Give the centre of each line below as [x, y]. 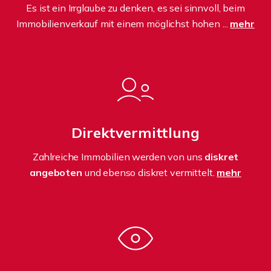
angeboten [56, 173]
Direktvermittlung [135, 133]
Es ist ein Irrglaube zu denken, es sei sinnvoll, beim [135, 8]
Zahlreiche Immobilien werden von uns [119, 157]
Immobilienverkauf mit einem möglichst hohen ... [123, 24]
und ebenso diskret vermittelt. [149, 173]
